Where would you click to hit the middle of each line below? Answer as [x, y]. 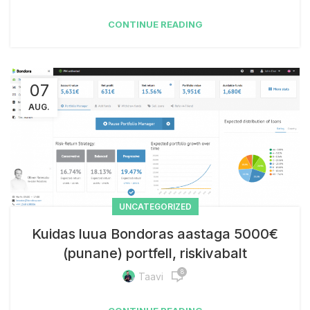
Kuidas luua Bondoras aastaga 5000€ [155, 234]
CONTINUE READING [155, 24]
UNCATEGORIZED [155, 206]
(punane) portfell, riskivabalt [155, 253]
